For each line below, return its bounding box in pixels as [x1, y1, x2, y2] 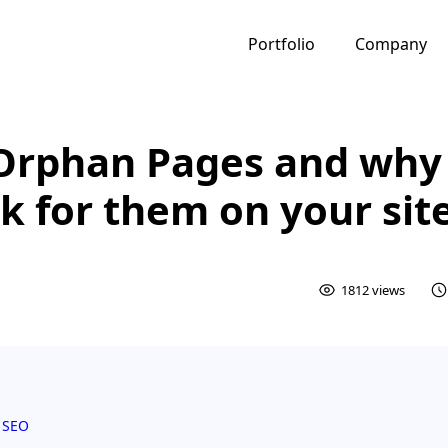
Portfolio [248, 33, 315, 55]
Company [355, 33, 427, 55]
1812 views [341, 280, 405, 299]
